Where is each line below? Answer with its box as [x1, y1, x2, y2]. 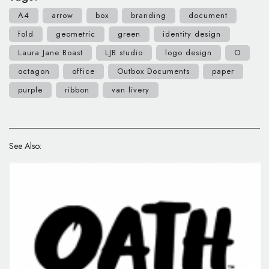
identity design [163, 28, 221, 40]
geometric [56, 28, 95, 40]
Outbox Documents [117, 65, 190, 77]
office [72, 65, 95, 77]
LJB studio [105, 47, 143, 58]
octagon [18, 65, 50, 77]
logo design [165, 47, 212, 58]
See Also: [9, 140, 41, 152]
